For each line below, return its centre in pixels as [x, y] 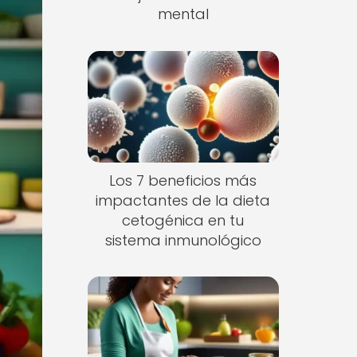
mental [183, 14]
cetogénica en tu [183, 220]
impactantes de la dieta [183, 200]
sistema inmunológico [183, 240]
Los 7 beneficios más [183, 180]
